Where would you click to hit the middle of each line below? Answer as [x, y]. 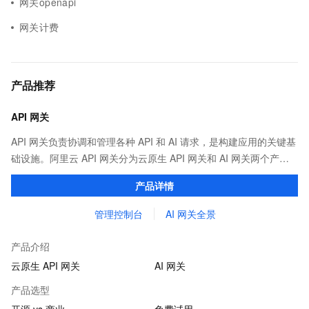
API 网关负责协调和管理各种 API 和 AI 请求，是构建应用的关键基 [153, 141]
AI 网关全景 [191, 214]
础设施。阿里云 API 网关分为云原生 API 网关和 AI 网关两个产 [145, 158]
